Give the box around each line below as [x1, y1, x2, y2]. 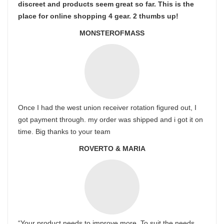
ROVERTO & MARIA [78, 144, 145, 152]
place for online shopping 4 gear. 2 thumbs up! [18, 12, 178, 20]
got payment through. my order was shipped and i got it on [18, 115, 203, 123]
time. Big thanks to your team [18, 127, 110, 135]
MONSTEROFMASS [79, 29, 144, 37]
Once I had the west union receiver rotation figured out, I [18, 103, 196, 111]
